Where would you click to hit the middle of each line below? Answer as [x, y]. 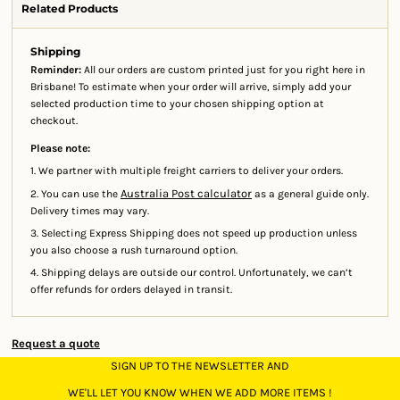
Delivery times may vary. [90, 211]
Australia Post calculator [186, 193]
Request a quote [56, 343]
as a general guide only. [310, 194]
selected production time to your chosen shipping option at [177, 104]
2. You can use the [75, 194]
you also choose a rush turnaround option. [134, 250]
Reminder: [56, 70]
